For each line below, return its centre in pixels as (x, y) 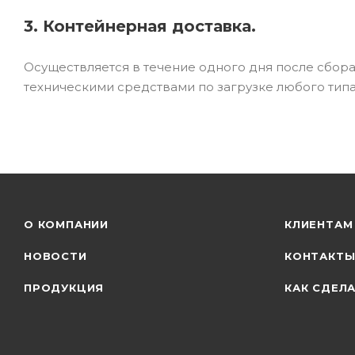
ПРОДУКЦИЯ (64, 288)
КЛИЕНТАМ (319, 224)
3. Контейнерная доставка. (140, 26)
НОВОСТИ (55, 256)
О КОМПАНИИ (66, 224)
